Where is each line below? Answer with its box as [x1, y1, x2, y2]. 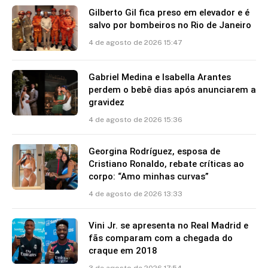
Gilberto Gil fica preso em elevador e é [89, 7, 249, 18]
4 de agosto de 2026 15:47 [89, 38, 182, 47]
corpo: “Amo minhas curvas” [89, 170, 209, 182]
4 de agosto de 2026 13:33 [89, 189, 182, 198]
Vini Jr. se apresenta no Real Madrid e [89, 220, 248, 231]
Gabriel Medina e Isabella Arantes [89, 71, 231, 83]
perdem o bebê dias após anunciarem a [89, 84, 256, 95]
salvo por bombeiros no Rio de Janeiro [89, 19, 251, 31]
